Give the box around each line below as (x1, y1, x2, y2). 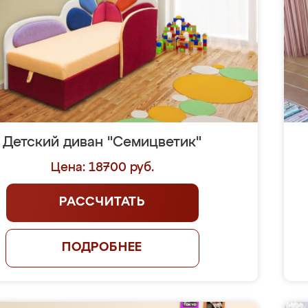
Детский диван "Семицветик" (3, 135, 202, 149)
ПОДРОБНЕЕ (61, 241, 143, 254)
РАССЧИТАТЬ (59, 196, 146, 208)
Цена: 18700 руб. (50, 162, 154, 174)
